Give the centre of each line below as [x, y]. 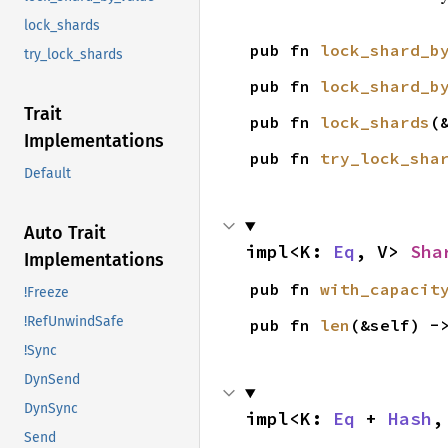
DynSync [51, 409]
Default [47, 174]
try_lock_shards [73, 55]
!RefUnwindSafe [74, 322]
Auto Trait [65, 233]
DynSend [52, 380]
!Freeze [46, 293]
